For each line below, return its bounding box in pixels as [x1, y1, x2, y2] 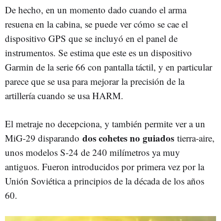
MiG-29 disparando [5, 131, 82, 144]
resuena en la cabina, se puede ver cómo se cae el [5, 17, 188, 30]
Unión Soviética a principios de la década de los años [5, 174, 204, 187]
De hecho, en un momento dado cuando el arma [5, 3, 186, 16]
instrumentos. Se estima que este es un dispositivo [5, 46, 192, 59]
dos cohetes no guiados [82, 131, 177, 145]
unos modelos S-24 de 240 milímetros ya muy [5, 146, 180, 158]
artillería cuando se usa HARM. [5, 89, 123, 102]
